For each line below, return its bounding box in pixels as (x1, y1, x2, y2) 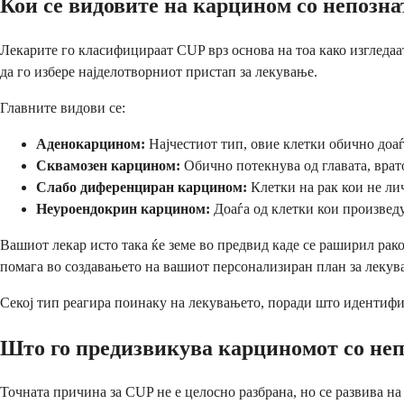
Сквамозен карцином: (36, 157, 180, 173)
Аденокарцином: (36, 135, 145, 151)
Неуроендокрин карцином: (36, 200, 210, 216)
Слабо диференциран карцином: (36, 179, 247, 195)
